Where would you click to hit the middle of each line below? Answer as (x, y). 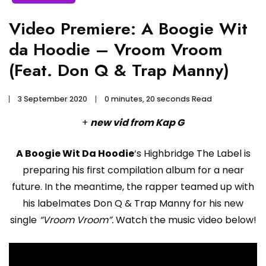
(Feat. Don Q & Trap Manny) (119, 70)
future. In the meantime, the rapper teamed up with (133, 186)
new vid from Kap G (137, 122)
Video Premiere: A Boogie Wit (128, 28)
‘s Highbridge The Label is (192, 153)
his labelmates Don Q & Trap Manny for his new (133, 203)
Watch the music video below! (185, 220)
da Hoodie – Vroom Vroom (116, 49)
